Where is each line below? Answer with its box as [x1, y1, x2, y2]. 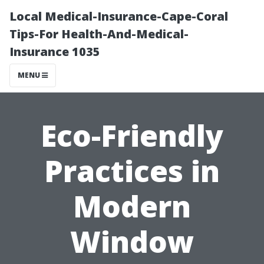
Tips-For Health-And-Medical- [9, 26, 189, 42]
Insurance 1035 [9, 44, 100, 60]
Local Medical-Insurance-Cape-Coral [9, 8, 228, 24]
